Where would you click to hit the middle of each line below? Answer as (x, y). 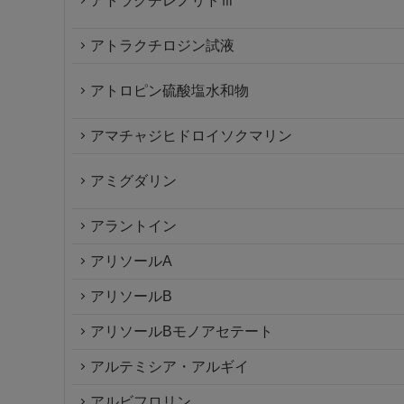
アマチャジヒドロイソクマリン (191, 136)
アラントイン (133, 226)
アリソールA (131, 261)
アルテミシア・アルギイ (170, 367)
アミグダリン (133, 181)
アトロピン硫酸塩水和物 (170, 91)
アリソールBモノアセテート (182, 331)
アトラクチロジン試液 (162, 46)
